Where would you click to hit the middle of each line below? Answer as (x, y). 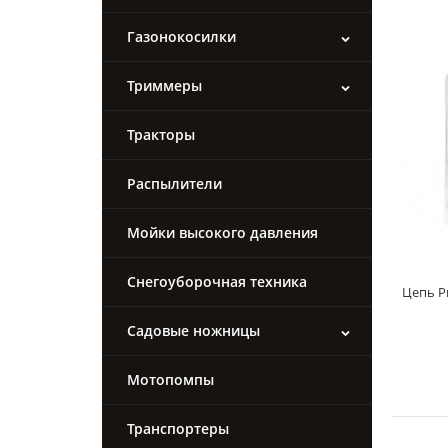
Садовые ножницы (193, 331)
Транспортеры (178, 429)
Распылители (174, 184)
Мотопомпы (170, 380)
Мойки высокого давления (222, 233)
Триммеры (164, 86)
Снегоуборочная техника (217, 282)
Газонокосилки (181, 37)
